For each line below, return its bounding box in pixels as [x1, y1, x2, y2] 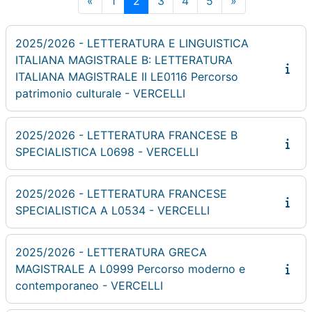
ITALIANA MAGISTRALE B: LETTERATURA [15, 52, 233, 67]
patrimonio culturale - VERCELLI [15, 86, 185, 100]
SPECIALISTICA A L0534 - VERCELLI [15, 203, 210, 217]
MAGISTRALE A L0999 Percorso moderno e [15, 261, 245, 276]
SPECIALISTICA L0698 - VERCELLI [15, 144, 198, 159]
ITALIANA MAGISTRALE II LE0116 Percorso [15, 69, 238, 84]
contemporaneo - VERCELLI [15, 278, 163, 292]
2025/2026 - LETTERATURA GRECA [15, 244, 207, 259]
